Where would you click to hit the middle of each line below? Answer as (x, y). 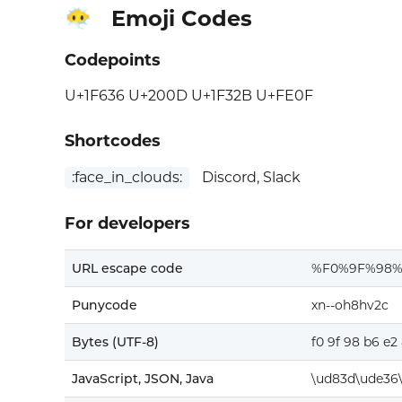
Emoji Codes (182, 19)
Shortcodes (113, 141)
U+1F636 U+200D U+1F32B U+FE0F (189, 96)
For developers (127, 224)
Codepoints (113, 61)
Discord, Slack (249, 178)
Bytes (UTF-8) (115, 342)
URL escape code (127, 269)
